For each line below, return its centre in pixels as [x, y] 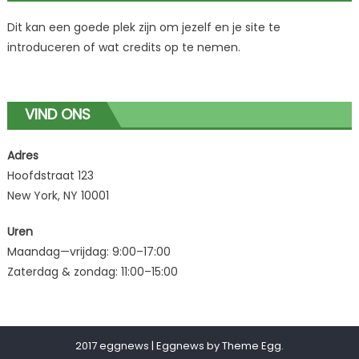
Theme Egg [252, 346]
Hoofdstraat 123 [50, 175]
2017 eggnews [112, 346]
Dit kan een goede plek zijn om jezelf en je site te [143, 27]
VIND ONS [57, 114]
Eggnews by [189, 346]
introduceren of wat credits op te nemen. [123, 47]
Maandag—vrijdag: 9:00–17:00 [89, 252]
